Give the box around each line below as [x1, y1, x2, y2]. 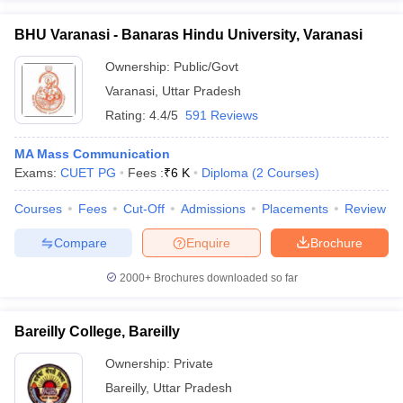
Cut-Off [123, 201, 165, 216]
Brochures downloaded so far [150, 272, 298, 284]
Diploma [201, 166, 248, 180]
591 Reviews [185, 108, 258, 122]
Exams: [14, 166, 60, 180]
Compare [53, 235, 107, 250]
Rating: [105, 108, 149, 122]
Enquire [186, 235, 230, 250]
